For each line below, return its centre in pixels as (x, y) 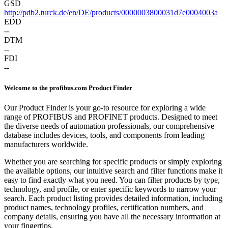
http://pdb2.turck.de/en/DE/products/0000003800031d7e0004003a (111, 13)
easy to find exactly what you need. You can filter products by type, (112, 180)
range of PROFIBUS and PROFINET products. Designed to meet (111, 117)
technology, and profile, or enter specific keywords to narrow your (110, 189)
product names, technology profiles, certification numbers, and (104, 207)
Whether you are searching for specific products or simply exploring (113, 161)
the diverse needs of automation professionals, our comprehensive (109, 126)
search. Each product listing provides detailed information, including (113, 198)
